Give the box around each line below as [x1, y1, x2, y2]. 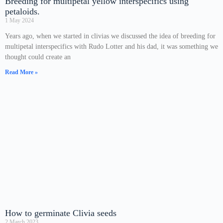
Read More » [5, 69, 38, 76]
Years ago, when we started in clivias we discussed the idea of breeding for [5, 32, 216, 40]
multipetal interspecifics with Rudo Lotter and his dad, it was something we [5, 43, 218, 50]
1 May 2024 [5, 17, 34, 24]
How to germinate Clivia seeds [5, 208, 116, 218]
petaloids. [5, 6, 40, 16]
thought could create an [5, 53, 71, 61]
